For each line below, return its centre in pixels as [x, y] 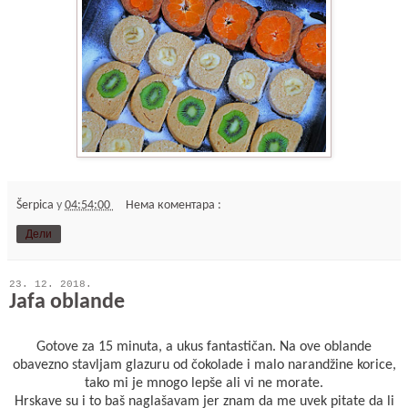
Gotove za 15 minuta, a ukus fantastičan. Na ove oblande [204, 347]
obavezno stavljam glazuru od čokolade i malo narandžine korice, [204, 365]
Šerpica [36, 206]
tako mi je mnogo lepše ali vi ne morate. [204, 383]
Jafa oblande [67, 303]
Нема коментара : [174, 206]
